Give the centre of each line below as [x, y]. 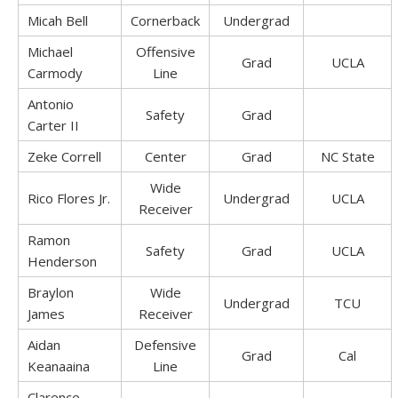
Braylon [51, 292]
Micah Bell [58, 20]
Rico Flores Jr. [69, 198]
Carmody [55, 73]
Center [165, 156]
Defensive [165, 345]
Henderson [62, 261]
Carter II [53, 125]
